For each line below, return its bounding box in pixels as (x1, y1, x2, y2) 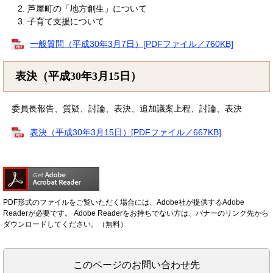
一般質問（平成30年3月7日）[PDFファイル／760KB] (30, 38, 233, 49)
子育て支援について (27, 16, 104, 26)
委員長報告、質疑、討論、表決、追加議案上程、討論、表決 (12, 103, 242, 113)
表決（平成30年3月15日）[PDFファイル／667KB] (30, 127, 221, 137)
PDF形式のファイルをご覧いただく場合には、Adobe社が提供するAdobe (3, 197, 244, 207)
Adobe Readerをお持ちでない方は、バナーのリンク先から (72, 208, 269, 218)
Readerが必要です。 (3, 208, 72, 218)
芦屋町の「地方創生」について (27, 3, 147, 13)
